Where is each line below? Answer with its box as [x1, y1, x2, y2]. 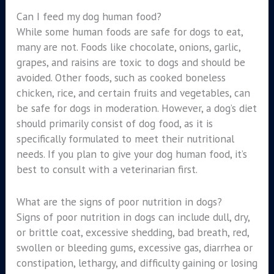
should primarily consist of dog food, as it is [16, 116, 213, 130]
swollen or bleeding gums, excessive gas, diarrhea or [16, 240, 253, 254]
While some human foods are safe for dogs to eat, [16, 24, 243, 39]
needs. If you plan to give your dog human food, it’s [16, 147, 247, 161]
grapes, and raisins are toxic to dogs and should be [16, 55, 245, 69]
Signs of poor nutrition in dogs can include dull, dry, [16, 209, 250, 224]
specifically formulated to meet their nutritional [16, 131, 234, 146]
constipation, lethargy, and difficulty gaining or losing [16, 255, 257, 270]
